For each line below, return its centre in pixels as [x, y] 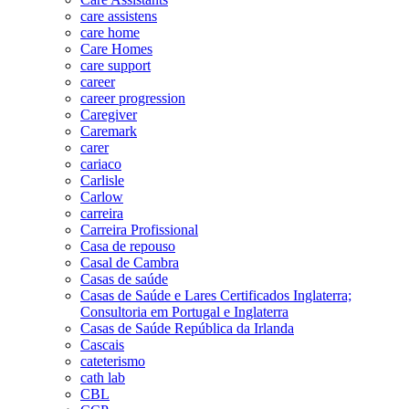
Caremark [109, 131]
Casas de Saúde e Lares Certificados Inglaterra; [216, 295]
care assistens [119, 16]
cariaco [101, 163]
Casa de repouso [128, 246]
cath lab [103, 377]
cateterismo [113, 361]
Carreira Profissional [139, 229]
